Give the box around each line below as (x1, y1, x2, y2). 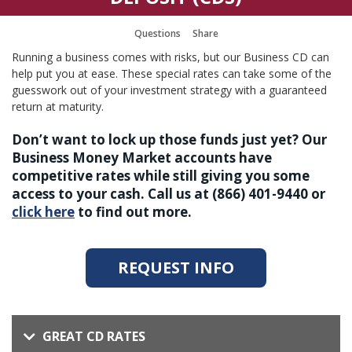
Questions (134, 26, 181, 40)
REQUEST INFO (118, 257, 234, 278)
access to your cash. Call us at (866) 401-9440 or (12, 185, 325, 203)
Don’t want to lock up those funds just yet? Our (12, 130, 327, 148)
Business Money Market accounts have (12, 148, 272, 167)
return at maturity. (12, 99, 104, 114)
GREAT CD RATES (42, 328, 145, 345)
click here (12, 203, 75, 221)
